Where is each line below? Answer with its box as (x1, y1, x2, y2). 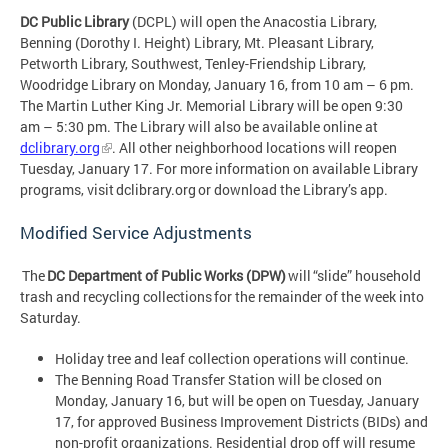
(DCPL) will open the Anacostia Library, (129, 12, 377, 32)
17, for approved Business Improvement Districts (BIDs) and (55, 412, 428, 432)
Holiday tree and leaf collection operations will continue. (55, 349, 415, 369)
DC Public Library (20, 12, 129, 32)
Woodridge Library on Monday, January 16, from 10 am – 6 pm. (20, 75, 414, 95)
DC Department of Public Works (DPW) (47, 266, 286, 286)
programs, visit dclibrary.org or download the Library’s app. (20, 180, 388, 200)
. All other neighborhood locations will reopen (112, 138, 397, 158)
